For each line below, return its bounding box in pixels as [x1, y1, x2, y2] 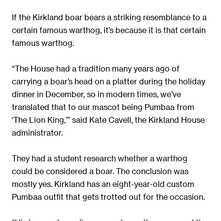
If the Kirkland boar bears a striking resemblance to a [12, 12, 207, 22]
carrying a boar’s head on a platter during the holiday [12, 76, 205, 86]
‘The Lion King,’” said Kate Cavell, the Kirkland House [12, 115, 205, 125]
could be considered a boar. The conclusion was [12, 166, 188, 176]
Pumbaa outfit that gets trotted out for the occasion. [12, 192, 205, 202]
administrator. [12, 128, 63, 138]
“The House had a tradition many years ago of [12, 64, 180, 74]
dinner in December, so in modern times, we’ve [12, 89, 181, 99]
